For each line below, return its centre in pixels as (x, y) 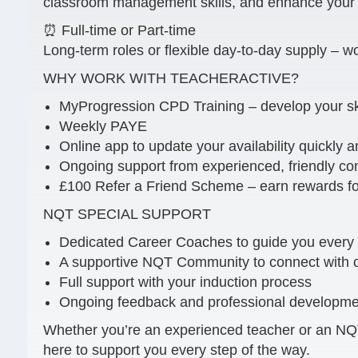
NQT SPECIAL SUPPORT (127, 214)
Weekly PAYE (103, 126)
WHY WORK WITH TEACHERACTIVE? (171, 78)
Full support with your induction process (185, 282)
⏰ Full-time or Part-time (119, 30)
